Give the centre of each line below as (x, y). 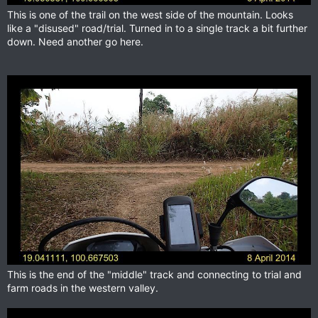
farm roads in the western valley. (83, 288)
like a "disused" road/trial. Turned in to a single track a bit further (157, 28)
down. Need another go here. (75, 41)
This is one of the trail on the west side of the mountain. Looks (150, 14)
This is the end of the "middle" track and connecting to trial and (154, 274)
